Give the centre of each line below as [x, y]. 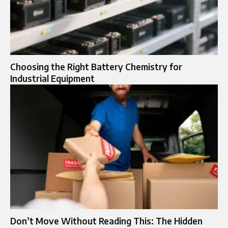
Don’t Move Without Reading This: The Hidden [106, 221]
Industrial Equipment [52, 78]
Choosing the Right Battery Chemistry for [96, 66]
